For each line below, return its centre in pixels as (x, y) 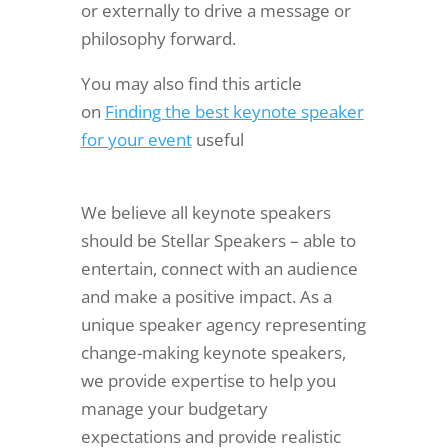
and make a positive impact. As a (206, 296)
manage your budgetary (174, 408)
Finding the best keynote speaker (234, 111)
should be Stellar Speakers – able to (218, 240)
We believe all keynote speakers (205, 212)
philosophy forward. (158, 38)
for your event (136, 139)
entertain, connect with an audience (219, 268)
